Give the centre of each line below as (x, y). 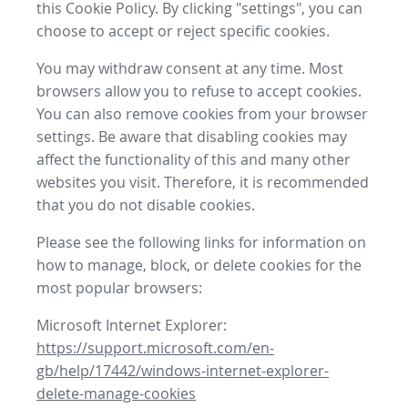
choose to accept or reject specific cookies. (183, 31)
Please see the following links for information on (201, 243)
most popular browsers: (119, 288)
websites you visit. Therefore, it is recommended (203, 183)
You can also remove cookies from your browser (202, 114)
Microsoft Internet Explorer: (132, 326)
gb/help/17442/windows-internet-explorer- (183, 371)
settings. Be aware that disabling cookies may (192, 137)
